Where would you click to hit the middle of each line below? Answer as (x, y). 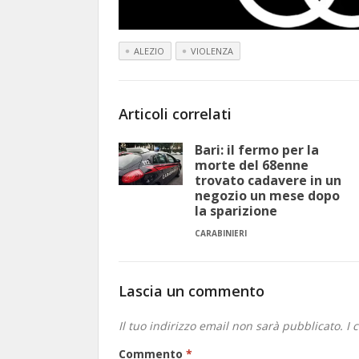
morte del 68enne (252, 165)
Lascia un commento (192, 291)
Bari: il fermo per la (257, 150)
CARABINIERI (221, 234)
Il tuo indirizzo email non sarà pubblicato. (231, 326)
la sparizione (236, 211)
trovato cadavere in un (268, 181)
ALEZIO (149, 51)
